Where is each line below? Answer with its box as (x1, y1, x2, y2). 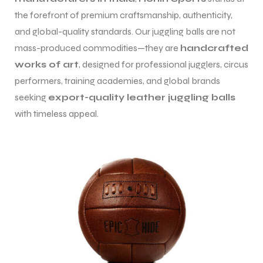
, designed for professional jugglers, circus (79, 59, 248, 70)
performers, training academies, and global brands (15, 75, 220, 87)
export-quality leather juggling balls (48, 92, 235, 103)
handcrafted (180, 42, 248, 54)
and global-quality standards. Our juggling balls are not (15, 26, 235, 38)
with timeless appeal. (15, 108, 99, 120)
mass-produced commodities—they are (15, 42, 180, 54)
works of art (15, 59, 79, 70)
